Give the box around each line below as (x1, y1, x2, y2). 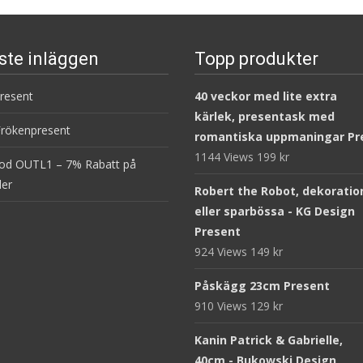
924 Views (194, 244, 250, 259)
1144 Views (194, 149, 257, 164)
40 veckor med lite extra (194, 88, 337, 104)
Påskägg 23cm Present (194, 278, 330, 293)
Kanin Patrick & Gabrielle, (194, 332, 343, 348)
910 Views (194, 298, 250, 314)
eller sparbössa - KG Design (194, 203, 355, 219)
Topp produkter (194, 49, 318, 69)
